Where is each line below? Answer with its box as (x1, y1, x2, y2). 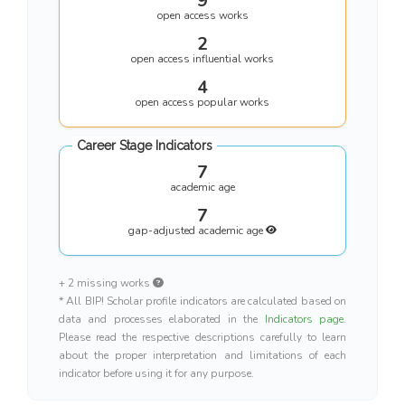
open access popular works (136, 95, 269, 109)
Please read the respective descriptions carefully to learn (59, 330, 346, 344)
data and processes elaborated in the (59, 312, 265, 326)
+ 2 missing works (59, 276, 153, 290)
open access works (156, 8, 249, 23)
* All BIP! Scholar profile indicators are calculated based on (59, 294, 346, 308)
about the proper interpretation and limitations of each (59, 348, 346, 363)
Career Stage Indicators (77, 138, 212, 153)
